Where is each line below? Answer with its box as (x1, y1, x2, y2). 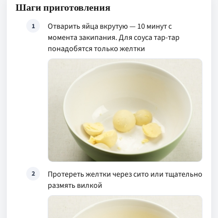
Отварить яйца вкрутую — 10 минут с (48, 21, 172, 32)
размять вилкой (48, 180, 102, 191)
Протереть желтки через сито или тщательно (48, 168, 202, 180)
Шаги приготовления (16, 1, 110, 13)
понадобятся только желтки (48, 43, 145, 54)
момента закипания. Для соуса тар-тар (48, 32, 180, 43)
